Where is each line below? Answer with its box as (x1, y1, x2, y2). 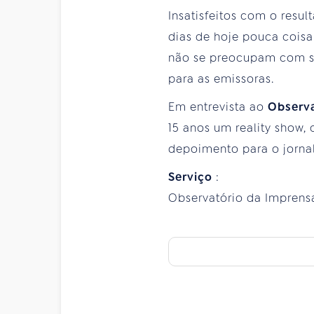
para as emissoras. (168, 71, 274, 87)
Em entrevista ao (168, 100, 268, 115)
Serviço (168, 170, 216, 185)
